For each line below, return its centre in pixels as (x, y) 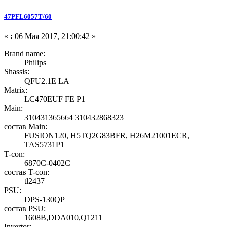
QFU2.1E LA (47, 81)
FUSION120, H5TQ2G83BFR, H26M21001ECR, (107, 136)
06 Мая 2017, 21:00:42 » (54, 36)
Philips (35, 63)
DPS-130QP (45, 200)
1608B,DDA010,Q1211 (63, 218)
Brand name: (25, 54)
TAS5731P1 (44, 145)
